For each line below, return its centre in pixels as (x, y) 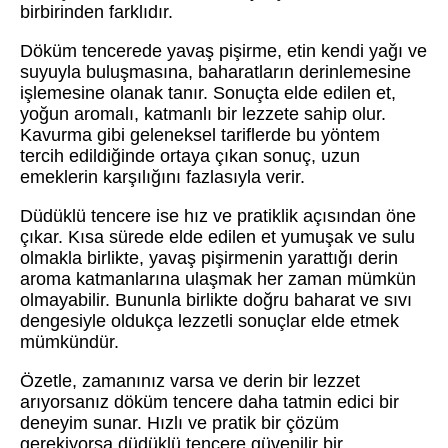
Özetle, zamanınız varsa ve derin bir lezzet (190, 380)
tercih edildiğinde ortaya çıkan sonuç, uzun (190, 155)
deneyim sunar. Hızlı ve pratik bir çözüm (179, 422)
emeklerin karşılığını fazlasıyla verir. (162, 176)
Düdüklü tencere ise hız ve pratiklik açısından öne (218, 215)
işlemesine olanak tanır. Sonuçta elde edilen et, (208, 92)
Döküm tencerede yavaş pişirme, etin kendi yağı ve (223, 50)
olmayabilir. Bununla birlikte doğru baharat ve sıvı (216, 299)
